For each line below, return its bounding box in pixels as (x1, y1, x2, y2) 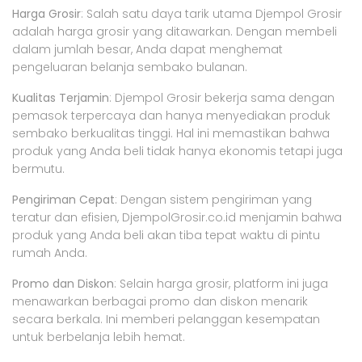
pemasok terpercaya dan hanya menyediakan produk (12, 107, 330, 124)
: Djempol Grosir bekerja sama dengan (109, 89, 335, 106)
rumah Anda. (12, 244, 87, 261)
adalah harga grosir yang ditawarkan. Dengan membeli (12, 23, 337, 40)
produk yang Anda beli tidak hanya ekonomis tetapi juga (12, 142, 343, 159)
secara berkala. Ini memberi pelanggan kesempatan (12, 310, 320, 327)
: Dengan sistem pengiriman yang (115, 191, 312, 208)
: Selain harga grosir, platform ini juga (114, 275, 328, 292)
